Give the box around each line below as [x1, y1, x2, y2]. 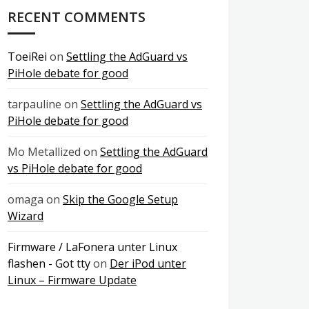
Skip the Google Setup [63, 192, 178, 207]
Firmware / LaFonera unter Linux [8, 239, 177, 255]
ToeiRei [8, 49, 47, 64]
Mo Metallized [8, 144, 81, 159]
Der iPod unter [110, 256, 186, 271]
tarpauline [8, 97, 61, 112]
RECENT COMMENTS [8, 8, 146, 26]
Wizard [8, 208, 43, 223]
